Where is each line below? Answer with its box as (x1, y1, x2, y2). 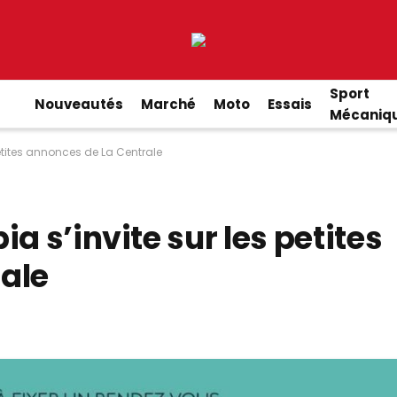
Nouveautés (34, 94, 123, 113)
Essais (267, 94, 312, 113)
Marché (140, 94, 196, 113)
